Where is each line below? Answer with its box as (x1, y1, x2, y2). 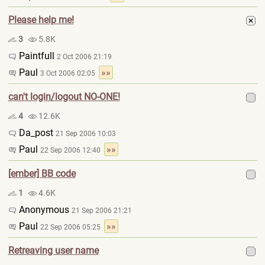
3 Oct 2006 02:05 (40, 69, 99, 77)
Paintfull (16, 50, 57, 62)
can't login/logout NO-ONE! (8, 91, 120, 102)
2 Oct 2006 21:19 (56, 53, 112, 61)
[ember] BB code (8, 168, 76, 179)
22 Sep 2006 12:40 (40, 146, 104, 154)
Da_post (16, 127, 56, 138)
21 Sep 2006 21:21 (71, 206, 132, 215)
